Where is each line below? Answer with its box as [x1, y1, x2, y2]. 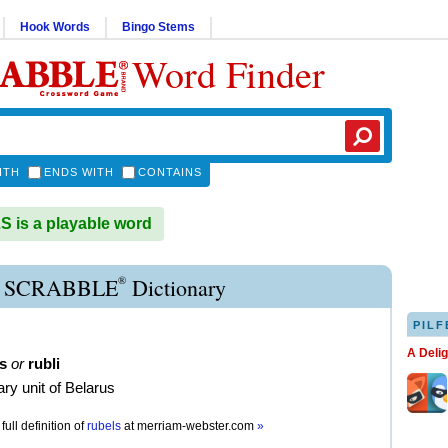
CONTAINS [138, 166, 202, 178]
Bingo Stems [122, 20, 195, 34]
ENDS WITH [44, 166, 114, 178]
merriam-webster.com [137, 419, 257, 433]
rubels [87, 419, 121, 433]
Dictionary [126, 273, 226, 302]
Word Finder [132, 48, 325, 99]
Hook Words [20, 20, 90, 34]
